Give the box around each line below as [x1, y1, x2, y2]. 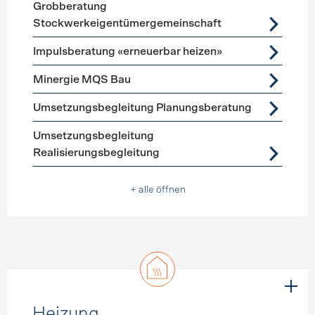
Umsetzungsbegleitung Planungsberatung [32, 102, 252, 113]
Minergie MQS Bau [32, 74, 131, 85]
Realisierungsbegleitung [32, 147, 160, 158]
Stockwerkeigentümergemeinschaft [32, 18, 221, 29]
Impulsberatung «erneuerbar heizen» [32, 46, 222, 57]
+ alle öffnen [129, 185, 186, 195]
